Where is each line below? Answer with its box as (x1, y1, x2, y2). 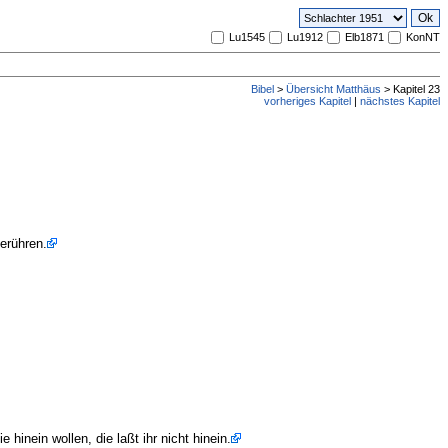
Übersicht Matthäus (286, 83, 381, 95)
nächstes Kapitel (360, 95, 440, 107)
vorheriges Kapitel (264, 95, 351, 107)
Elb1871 (345, 31, 384, 43)
